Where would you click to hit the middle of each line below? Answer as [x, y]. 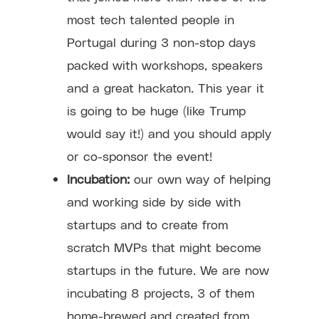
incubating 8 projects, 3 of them [161, 292]
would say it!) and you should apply [169, 132]
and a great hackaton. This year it [166, 87]
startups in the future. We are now [168, 269]
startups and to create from [148, 224]
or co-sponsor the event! [140, 155]
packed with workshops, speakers [165, 64]
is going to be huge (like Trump [157, 110]
